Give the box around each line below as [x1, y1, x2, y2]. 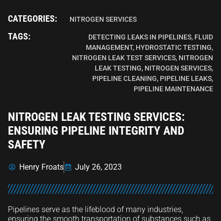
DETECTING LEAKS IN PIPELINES [88, 33, 191, 41]
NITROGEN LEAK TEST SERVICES [72, 54, 176, 62]
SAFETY [8, 138, 45, 152]
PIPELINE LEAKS [159, 74, 212, 83]
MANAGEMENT [85, 43, 133, 52]
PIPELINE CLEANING [92, 74, 157, 83]
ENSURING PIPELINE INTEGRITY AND [8, 124, 184, 138]
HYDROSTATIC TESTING [135, 43, 212, 52]
